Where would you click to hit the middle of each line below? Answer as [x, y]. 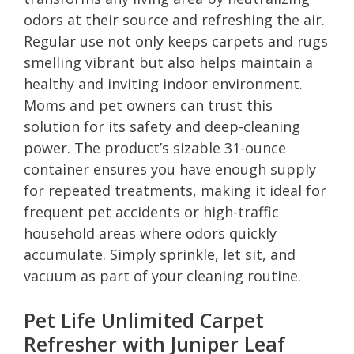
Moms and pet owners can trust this [148, 105]
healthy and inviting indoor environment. [163, 83]
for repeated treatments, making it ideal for [175, 190]
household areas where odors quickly [150, 233]
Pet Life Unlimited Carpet [144, 320]
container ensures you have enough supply [170, 169]
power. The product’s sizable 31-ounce [155, 147]
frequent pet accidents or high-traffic [151, 211]
